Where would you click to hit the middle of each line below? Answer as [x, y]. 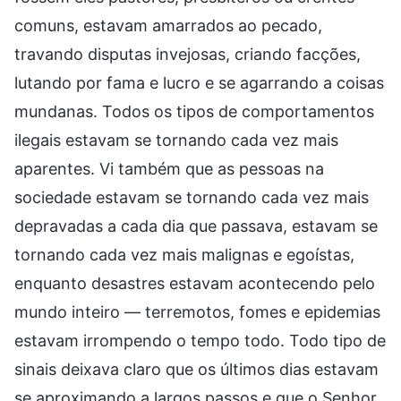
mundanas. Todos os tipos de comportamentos [194, 111]
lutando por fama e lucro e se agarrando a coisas [199, 82]
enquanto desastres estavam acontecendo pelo [195, 283]
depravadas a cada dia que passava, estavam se [196, 226]
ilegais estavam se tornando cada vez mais [176, 140]
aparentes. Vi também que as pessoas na [169, 168]
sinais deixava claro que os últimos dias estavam [196, 369]
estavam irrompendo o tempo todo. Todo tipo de [200, 340]
